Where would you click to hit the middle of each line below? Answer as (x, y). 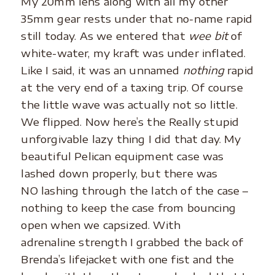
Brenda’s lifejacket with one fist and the (128, 259)
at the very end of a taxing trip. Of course (132, 87)
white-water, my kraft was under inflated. (134, 53)
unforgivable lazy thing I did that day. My (131, 139)
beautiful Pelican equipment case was (122, 156)
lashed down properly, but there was (119, 173)
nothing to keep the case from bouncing (128, 208)
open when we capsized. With (101, 225)
